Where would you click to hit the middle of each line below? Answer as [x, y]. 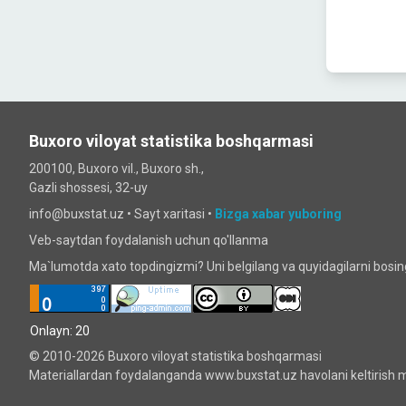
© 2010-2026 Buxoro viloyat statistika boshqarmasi [175, 356]
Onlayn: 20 [60, 330]
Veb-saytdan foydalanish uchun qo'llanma [149, 240]
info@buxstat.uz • [82, 214]
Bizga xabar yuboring [278, 214]
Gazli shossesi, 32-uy [88, 188]
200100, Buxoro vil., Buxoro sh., [116, 169]
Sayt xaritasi [169, 214]
